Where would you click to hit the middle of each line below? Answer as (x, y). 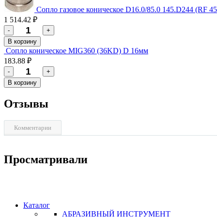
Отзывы (26, 104)
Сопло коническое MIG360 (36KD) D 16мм (77, 51)
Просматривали (46, 159)
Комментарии (33, 128)
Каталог (37, 205)
